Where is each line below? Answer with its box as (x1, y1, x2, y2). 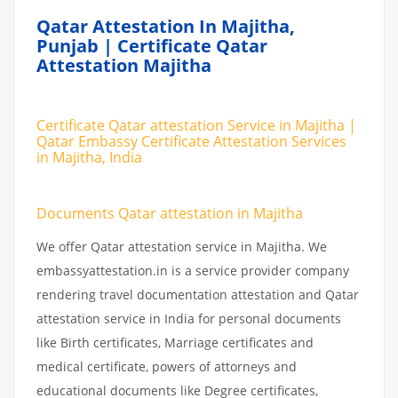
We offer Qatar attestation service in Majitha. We (36, 237, 327, 255)
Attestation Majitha (36, 53, 211, 77)
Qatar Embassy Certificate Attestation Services (36, 131, 346, 151)
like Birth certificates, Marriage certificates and (36, 333, 314, 351)
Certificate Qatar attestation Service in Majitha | (36, 115, 356, 135)
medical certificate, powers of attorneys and (36, 357, 297, 375)
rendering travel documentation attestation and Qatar (36, 285, 359, 303)
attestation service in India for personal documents (36, 309, 341, 327)
